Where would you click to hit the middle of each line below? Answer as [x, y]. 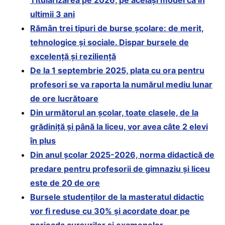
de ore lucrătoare [64, 99]
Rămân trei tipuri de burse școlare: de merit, [117, 28]
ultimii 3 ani [52, 14]
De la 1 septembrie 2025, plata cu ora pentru [117, 71]
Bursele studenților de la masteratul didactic [117, 197]
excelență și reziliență [73, 57]
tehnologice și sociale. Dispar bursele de [109, 42]
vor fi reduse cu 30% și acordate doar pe [110, 211]
